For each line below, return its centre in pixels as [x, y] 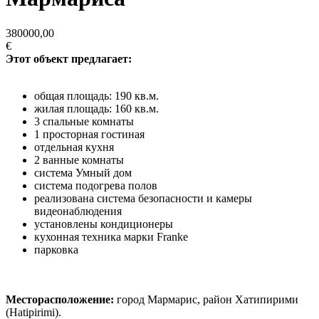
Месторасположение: [60, 299]
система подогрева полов [96, 185]
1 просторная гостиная [89, 134]
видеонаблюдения [78, 211]
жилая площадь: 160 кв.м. [96, 108]
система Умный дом [83, 172]
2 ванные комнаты [79, 159]
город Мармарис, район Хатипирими [206, 299]
